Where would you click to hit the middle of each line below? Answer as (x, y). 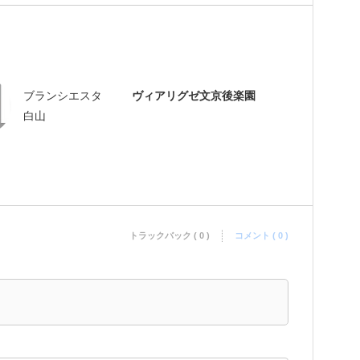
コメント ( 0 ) (262, 235)
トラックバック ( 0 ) (170, 235)
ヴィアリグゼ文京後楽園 (194, 96)
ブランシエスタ (63, 96)
